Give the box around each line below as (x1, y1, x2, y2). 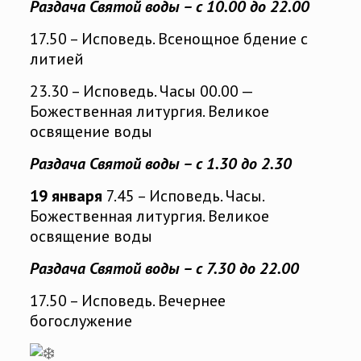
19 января (29, 185, 102, 207)
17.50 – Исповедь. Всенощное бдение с (29, 28, 308, 50)
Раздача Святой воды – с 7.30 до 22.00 (29, 258, 299, 280)
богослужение (29, 310, 132, 332)
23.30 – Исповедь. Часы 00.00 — (29, 81, 252, 102)
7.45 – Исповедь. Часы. (102, 185, 263, 207)
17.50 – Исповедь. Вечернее (29, 290, 226, 312)
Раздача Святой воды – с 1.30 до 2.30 (29, 153, 292, 175)
